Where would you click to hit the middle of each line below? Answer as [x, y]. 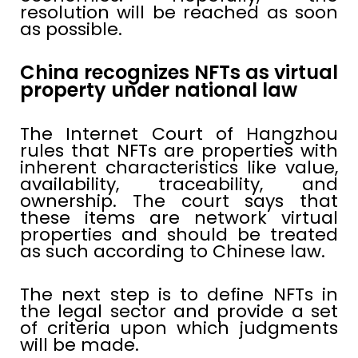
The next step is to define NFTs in [179, 295]
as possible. [71, 30]
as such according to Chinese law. [173, 252]
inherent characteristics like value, [179, 168]
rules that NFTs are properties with [179, 151]
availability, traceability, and [179, 185]
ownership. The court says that [179, 201]
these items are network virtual [179, 218]
